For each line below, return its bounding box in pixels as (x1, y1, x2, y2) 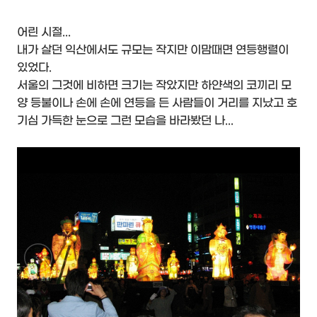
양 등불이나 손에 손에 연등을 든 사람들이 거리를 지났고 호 (17, 96, 297, 110)
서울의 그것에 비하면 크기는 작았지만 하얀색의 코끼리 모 (17, 78, 292, 92)
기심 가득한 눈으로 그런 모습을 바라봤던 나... (17, 113, 234, 127)
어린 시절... (17, 25, 71, 39)
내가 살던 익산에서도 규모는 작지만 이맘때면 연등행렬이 (17, 42, 289, 57)
